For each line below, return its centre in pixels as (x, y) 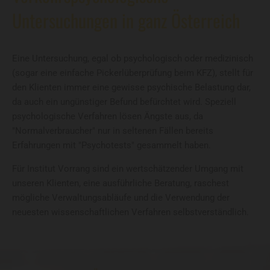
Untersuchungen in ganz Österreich (126, 20)
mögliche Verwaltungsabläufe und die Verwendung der (121, 198)
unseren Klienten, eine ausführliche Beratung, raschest (121, 184)
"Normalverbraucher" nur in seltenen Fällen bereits (113, 131)
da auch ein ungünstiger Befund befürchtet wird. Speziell (124, 102)
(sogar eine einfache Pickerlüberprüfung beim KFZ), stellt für (133, 73)
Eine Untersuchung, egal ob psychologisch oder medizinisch (133, 59)
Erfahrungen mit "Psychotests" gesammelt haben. (113, 146)
